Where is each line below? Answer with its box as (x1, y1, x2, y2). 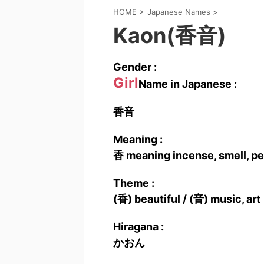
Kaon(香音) (113, 22, 226, 48)
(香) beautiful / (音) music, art (113, 193, 260, 205)
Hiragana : (113, 220, 164, 233)
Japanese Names (147, 7, 210, 16)
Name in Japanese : (138, 78, 237, 90)
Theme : (113, 177, 154, 189)
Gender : (113, 61, 157, 73)
